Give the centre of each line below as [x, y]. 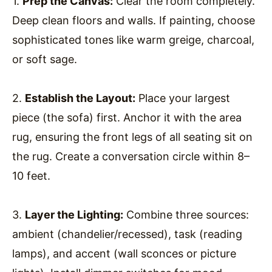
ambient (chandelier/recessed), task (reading [127, 234]
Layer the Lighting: [74, 214]
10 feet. [31, 175]
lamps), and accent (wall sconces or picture [124, 253]
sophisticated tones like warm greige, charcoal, [133, 39]
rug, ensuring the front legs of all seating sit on [132, 137]
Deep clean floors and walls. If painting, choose [134, 20]
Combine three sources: [186, 214]
